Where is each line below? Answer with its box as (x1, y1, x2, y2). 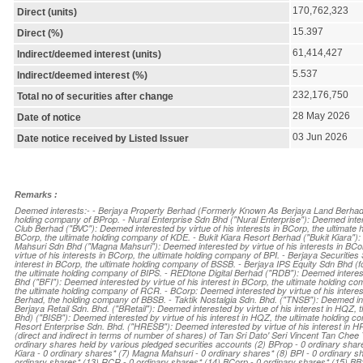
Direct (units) (17, 6, 77, 18)
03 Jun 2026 (293, 130, 348, 143)
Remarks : (15, 189, 58, 199)
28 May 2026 (293, 109, 350, 122)
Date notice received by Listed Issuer (17, 132, 189, 144)
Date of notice (17, 111, 81, 123)
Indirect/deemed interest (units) (17, 48, 161, 60)
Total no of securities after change (17, 90, 173, 102)
